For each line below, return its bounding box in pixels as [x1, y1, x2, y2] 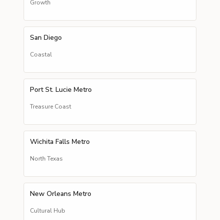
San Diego [30, 33, 62, 42]
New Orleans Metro [30, 189, 91, 198]
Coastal [30, 51, 52, 58]
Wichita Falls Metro [30, 137, 90, 146]
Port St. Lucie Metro [30, 85, 92, 94]
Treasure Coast [30, 103, 71, 110]
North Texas [30, 155, 63, 163]
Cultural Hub [30, 207, 65, 215]
